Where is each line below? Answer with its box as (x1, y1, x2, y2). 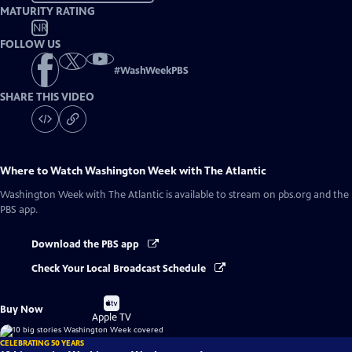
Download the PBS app (31, 238, 141, 251)
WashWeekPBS (120, 64, 189, 78)
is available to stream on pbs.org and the (163, 189, 349, 202)
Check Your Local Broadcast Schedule (31, 262, 208, 275)
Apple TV (92, 310, 132, 324)
